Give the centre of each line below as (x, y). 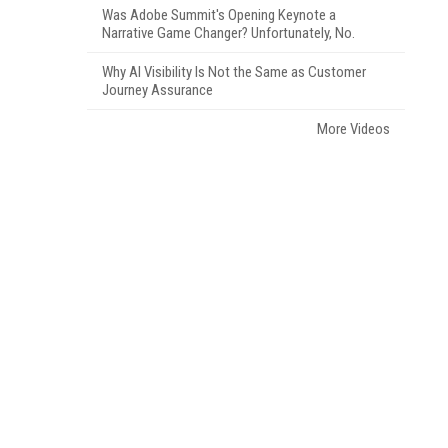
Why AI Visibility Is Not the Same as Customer (234, 72)
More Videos (353, 129)
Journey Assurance (157, 90)
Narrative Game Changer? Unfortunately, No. (228, 33)
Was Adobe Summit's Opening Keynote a (219, 15)
